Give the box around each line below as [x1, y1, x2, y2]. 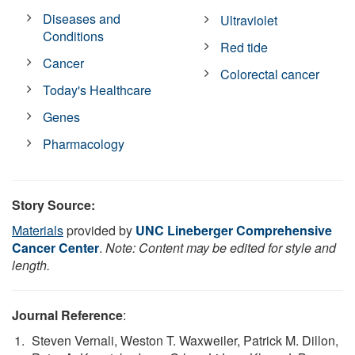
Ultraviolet [220, 10, 278, 29]
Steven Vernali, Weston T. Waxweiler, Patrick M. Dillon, [32, 330, 338, 349]
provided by [63, 220, 136, 239]
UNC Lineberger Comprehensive [136, 220, 332, 239]
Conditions [43, 26, 105, 45]
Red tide [220, 37, 269, 56]
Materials [12, 220, 63, 239]
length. [12, 255, 50, 274]
